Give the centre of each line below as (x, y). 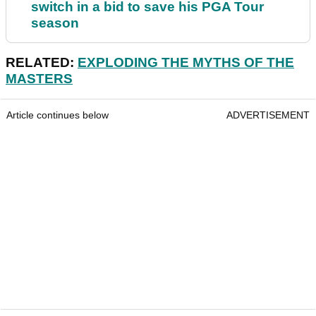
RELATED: (42, 63)
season (55, 23)
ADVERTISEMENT (268, 115)
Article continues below (57, 115)
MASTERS (39, 79)
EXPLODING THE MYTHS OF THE (186, 63)
